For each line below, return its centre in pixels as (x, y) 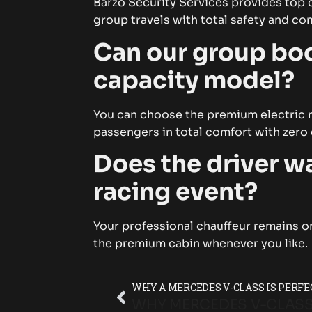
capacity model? (194, 80)
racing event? (176, 192)
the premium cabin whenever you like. (201, 244)
